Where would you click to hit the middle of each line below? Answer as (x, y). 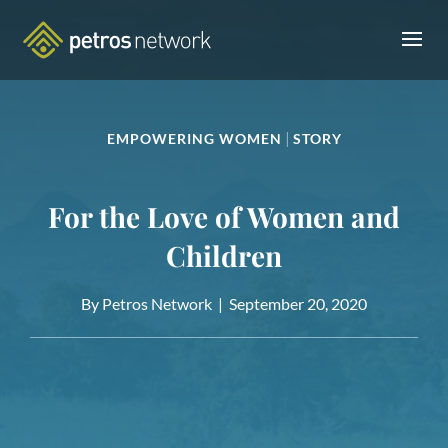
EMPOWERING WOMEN (194, 138)
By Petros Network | (155, 303)
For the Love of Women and (224, 216)
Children (224, 255)
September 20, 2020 (298, 303)
